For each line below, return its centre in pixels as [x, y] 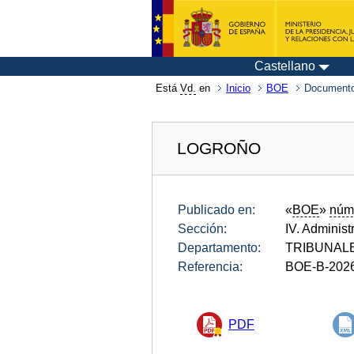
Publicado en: [217, 209]
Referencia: [210, 266]
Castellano [285, 66]
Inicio [238, 88]
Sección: [202, 228]
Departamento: [219, 247]
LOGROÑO [219, 148]
